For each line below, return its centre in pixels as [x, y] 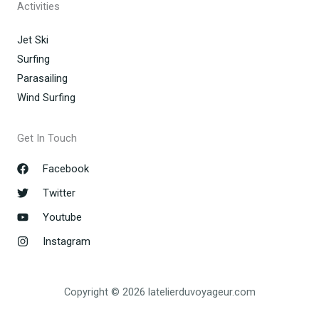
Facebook [66, 169]
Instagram [67, 242]
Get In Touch [47, 138]
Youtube [62, 218]
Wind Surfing [46, 98]
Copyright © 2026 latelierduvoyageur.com [159, 292]
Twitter [59, 193]
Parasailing [42, 79]
